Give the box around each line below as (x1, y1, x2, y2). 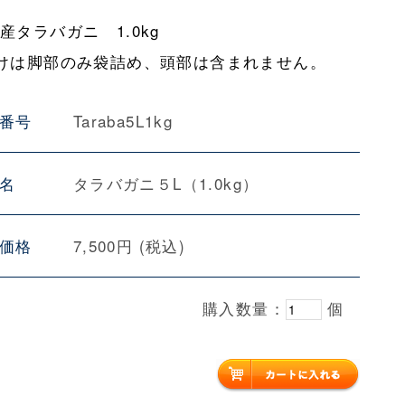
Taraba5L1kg (72, 109, 174, 132)
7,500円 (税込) (72, 234, 186, 257)
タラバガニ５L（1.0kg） (72, 172, 259, 194)
